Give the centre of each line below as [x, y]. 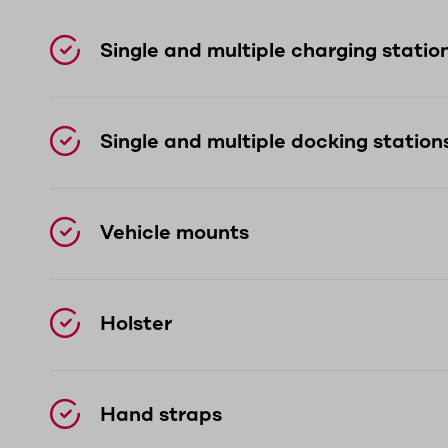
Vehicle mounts [174, 233]
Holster [136, 324]
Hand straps [161, 415]
